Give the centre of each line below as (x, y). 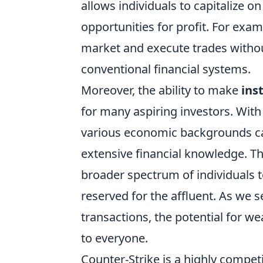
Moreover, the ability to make (161, 90)
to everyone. (114, 238)
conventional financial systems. (166, 69)
